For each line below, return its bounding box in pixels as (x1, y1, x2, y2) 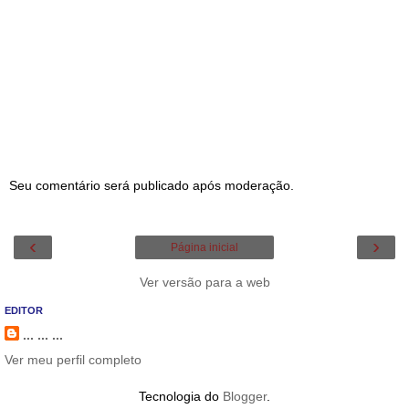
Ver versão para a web (139, 274, 270, 289)
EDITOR (5, 304, 43, 316)
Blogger (223, 388, 267, 404)
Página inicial (171, 240, 238, 254)
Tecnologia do (139, 388, 223, 404)
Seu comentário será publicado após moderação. (9, 178, 294, 194)
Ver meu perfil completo (5, 351, 142, 367)
